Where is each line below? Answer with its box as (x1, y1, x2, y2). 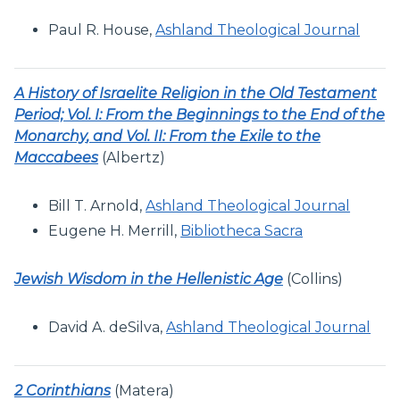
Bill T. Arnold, (48, 196, 146, 214)
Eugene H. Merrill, (48, 221, 181, 239)
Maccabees (14, 148, 98, 166)
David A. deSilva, (48, 318, 167, 336)
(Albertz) (98, 148, 165, 166)
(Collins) (283, 270, 343, 287)
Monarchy (14, 127, 87, 145)
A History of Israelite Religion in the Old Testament (14, 84, 377, 102)
